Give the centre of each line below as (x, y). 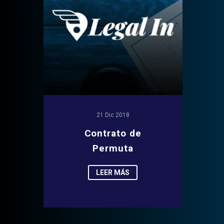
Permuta (113, 148)
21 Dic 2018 (113, 115)
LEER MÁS (113, 172)
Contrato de (113, 133)
